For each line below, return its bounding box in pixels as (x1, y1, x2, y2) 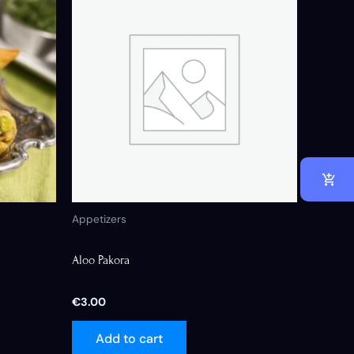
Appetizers (72, 212, 126, 226)
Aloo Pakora (72, 252, 130, 267)
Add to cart (96, 330, 163, 347)
